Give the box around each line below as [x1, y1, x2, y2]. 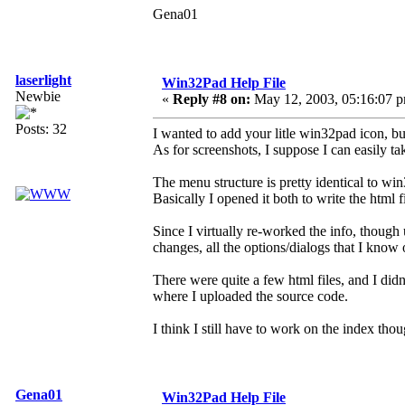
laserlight [15, 72, 71, 89]
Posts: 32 [15, 121, 67, 137]
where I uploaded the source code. [153, 288, 348, 305]
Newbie [15, 89, 61, 105]
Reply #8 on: [173, 91, 250, 108]
